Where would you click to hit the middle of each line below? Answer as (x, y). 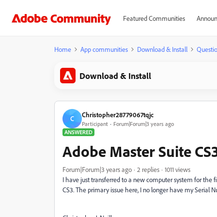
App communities (104, 49)
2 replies (148, 169)
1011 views (178, 169)
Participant (95, 124)
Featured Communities (154, 18)
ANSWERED (78, 132)
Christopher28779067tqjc (118, 114)
